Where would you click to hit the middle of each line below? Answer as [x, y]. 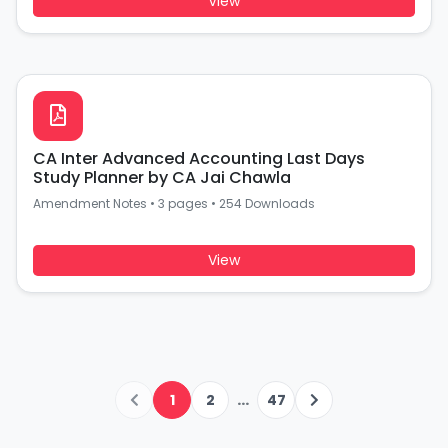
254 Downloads [267, 203]
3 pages [183, 203]
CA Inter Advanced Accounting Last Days [199, 158]
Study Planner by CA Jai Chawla [162, 177]
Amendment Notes [90, 203]
